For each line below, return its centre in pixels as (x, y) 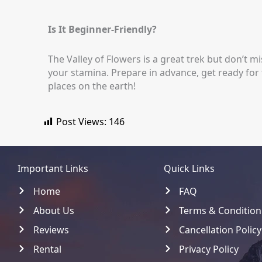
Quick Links (189, 169)
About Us (54, 211)
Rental (47, 249)
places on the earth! (92, 86)
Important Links (53, 169)
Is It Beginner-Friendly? (102, 30)
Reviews (51, 230)
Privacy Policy (209, 249)
